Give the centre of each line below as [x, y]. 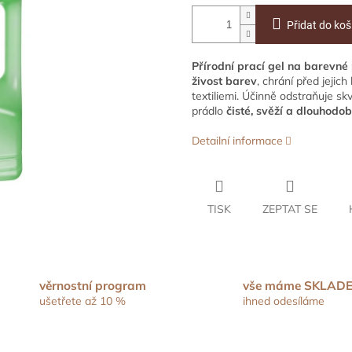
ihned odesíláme [284, 301]
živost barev [224, 81]
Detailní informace [237, 141]
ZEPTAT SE [290, 209]
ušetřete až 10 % [83, 301]
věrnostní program [93, 286]
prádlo [209, 111]
